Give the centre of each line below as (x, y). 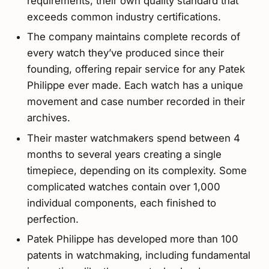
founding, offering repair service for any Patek (136, 69)
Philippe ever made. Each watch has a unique (135, 86)
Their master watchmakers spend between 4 (133, 138)
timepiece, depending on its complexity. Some (137, 170)
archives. (48, 118)
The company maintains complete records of (133, 37)
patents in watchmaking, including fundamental (138, 255)
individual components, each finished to (121, 203)
